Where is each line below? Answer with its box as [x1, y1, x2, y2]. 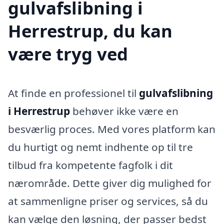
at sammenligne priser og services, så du [8, 193, 208, 208]
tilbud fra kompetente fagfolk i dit [8, 157, 173, 172]
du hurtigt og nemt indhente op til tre [8, 139, 193, 154]
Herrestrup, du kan [8, 18, 172, 42]
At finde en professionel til [8, 85, 139, 100]
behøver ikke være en [70, 103, 178, 118]
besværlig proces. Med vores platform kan [8, 121, 215, 136]
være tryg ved [8, 41, 128, 65]
